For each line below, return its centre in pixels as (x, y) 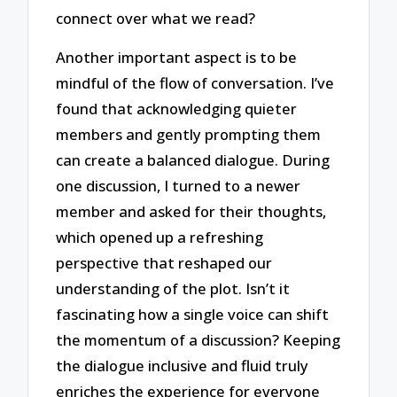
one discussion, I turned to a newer (179, 186)
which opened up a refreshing (160, 237)
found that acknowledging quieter (177, 109)
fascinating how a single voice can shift (193, 315)
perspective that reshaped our (164, 263)
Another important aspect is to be (177, 58)
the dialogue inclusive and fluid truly (183, 366)
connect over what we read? (156, 18)
